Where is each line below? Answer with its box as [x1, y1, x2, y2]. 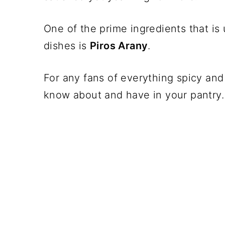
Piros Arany [90, 39, 148, 52]
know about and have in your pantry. [44, 88, 224, 101]
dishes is [44, 39, 90, 52]
